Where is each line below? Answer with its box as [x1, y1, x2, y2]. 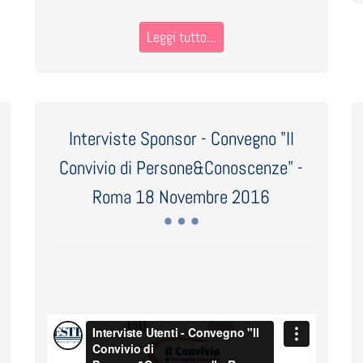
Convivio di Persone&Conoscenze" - [59, 156, 304, 180]
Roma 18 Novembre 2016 [92, 185, 271, 209]
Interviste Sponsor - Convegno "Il [68, 126, 294, 151]
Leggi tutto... [146, 28, 216, 46]
